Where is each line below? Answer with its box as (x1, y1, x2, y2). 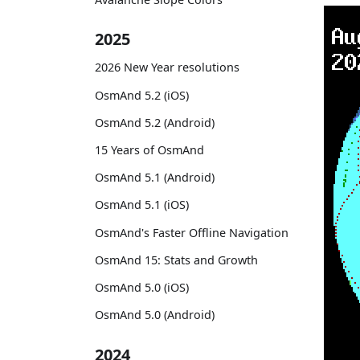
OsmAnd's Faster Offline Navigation (95, 224, 288, 240)
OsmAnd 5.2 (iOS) (95, 87, 189, 103)
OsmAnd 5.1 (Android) (95, 170, 215, 186)
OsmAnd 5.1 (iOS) (95, 197, 189, 213)
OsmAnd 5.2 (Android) (95, 114, 215, 130)
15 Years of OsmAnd (95, 141, 204, 157)
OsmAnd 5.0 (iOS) (95, 279, 189, 295)
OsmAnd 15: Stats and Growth (95, 252, 258, 268)
